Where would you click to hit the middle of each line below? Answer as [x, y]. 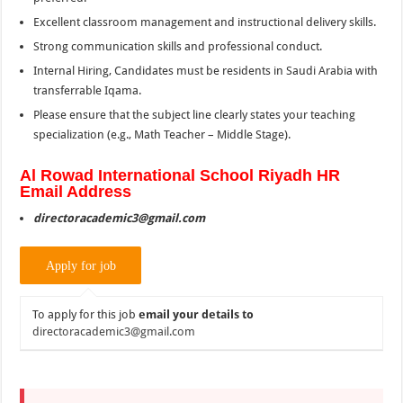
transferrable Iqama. [88, 90]
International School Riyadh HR [217, 175]
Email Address [76, 191]
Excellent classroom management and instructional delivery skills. [205, 22]
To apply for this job [86, 314]
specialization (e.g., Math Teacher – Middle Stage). [162, 134]
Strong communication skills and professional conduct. [178, 46]
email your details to [197, 314]
